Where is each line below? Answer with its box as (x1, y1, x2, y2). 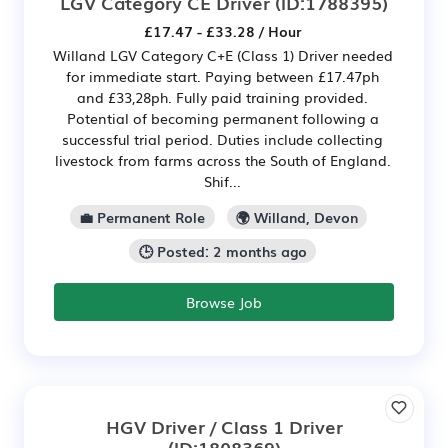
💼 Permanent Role (79, 206, 206, 227)
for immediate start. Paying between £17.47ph (66, 66, 379, 86)
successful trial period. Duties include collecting (62, 129, 383, 149)
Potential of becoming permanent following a (66, 108, 379, 128)
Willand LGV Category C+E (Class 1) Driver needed (52, 45, 393, 65)
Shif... (204, 171, 241, 191)
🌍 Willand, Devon (235, 206, 358, 227)
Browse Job (186, 291, 262, 312)
